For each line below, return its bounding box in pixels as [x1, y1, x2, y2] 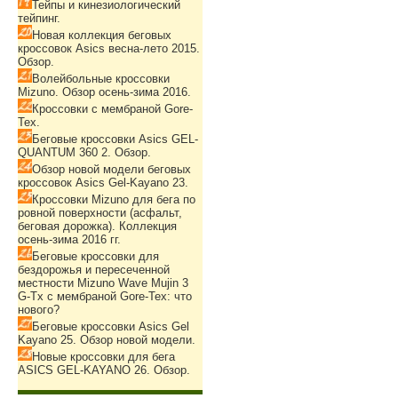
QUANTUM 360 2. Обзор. [18, 146, 151, 159]
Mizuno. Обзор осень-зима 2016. [18, 85, 191, 99]
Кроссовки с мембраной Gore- [32, 102, 193, 115]
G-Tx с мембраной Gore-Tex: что [18, 290, 192, 303]
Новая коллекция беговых [32, 28, 171, 42]
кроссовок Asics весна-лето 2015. [18, 42, 200, 55]
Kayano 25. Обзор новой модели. [18, 333, 195, 346]
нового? [18, 303, 60, 316]
